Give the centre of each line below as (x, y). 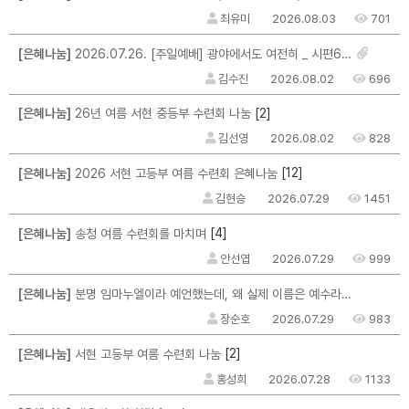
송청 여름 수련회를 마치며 (139, 233)
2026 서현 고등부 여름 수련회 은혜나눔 (174, 174)
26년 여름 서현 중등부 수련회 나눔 (161, 114)
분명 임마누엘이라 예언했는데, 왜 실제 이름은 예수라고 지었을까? (206, 294)
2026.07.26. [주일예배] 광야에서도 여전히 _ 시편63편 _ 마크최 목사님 (206, 53)
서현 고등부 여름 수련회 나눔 (146, 354)
